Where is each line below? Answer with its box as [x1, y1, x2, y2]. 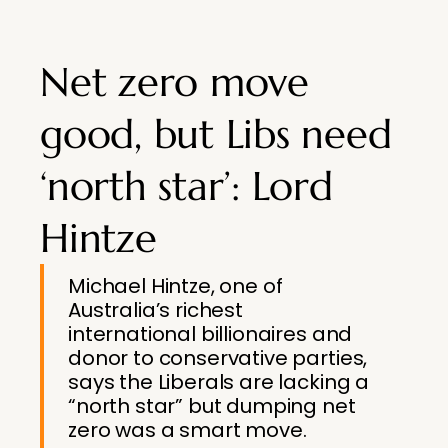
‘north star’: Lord [40, 161, 333, 211]
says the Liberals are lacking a [68, 368, 370, 396]
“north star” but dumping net [68, 392, 356, 420]
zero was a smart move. [68, 416, 307, 444]
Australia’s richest [68, 296, 243, 324]
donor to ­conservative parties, [68, 344, 368, 372]
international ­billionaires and [68, 320, 353, 348]
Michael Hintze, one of [68, 272, 283, 300]
